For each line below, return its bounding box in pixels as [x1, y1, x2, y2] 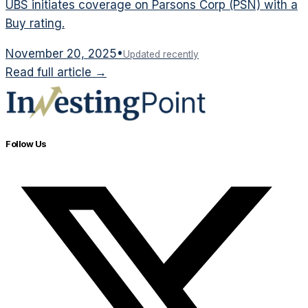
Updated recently [123, 49, 199, 60]
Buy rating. [5, 16, 65, 31]
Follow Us [5, 139, 47, 150]
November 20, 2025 [5, 47, 117, 61]
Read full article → [5, 65, 107, 80]
